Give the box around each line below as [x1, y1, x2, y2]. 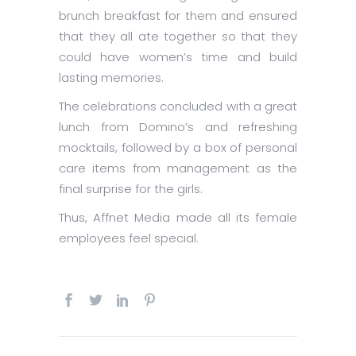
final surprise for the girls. [59, 180, 203, 198]
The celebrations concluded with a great [59, 98, 297, 115]
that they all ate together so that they [59, 28, 297, 45]
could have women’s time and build [59, 48, 297, 66]
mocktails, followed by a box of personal [59, 139, 297, 157]
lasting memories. [59, 69, 164, 87]
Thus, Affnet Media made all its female [59, 209, 297, 226]
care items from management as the [59, 160, 297, 177]
